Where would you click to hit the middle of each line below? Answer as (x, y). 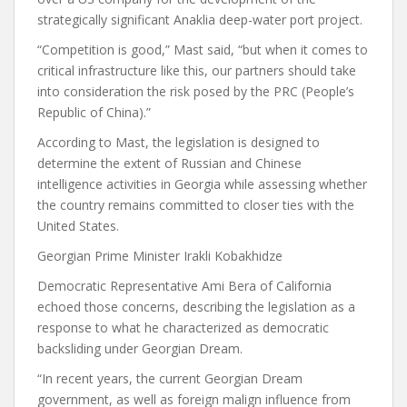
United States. (78, 226)
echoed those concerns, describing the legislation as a (196, 307)
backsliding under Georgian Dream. (140, 348)
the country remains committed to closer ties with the (196, 205)
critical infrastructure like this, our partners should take (197, 70)
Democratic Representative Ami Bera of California (184, 286)
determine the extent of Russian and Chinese (169, 163)
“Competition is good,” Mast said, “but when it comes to (203, 50)
